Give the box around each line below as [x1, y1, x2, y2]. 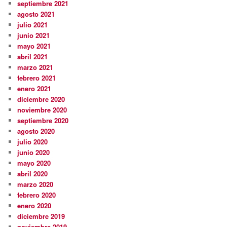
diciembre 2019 [17, 211, 65, 221]
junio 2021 [17, 30, 50, 41]
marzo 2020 [17, 179, 54, 190]
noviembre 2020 [17, 105, 67, 115]
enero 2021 [17, 84, 52, 94]
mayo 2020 [17, 158, 51, 168]
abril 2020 [17, 169, 48, 179]
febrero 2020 [17, 190, 56, 200]
